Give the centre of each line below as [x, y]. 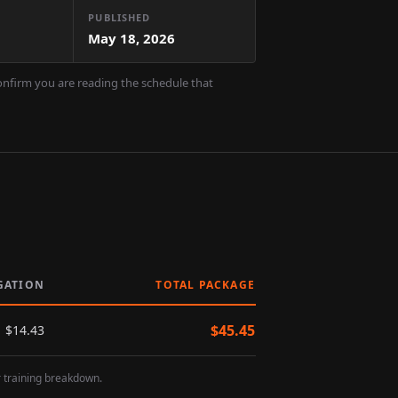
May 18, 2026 [132, 38]
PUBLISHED [119, 17]
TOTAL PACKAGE [205, 285]
